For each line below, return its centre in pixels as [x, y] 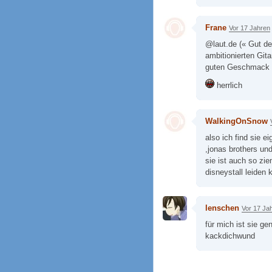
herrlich [228, 85]
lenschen [222, 208]
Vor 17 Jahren [250, 28]
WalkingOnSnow [236, 121]
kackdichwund [230, 236]
